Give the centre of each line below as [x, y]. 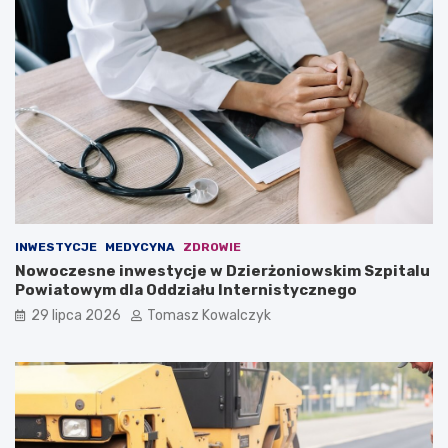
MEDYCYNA [140, 247]
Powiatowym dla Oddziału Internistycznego [186, 290]
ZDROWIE [212, 247]
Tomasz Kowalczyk [209, 316]
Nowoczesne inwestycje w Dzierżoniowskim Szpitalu [222, 271]
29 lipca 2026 [76, 316]
